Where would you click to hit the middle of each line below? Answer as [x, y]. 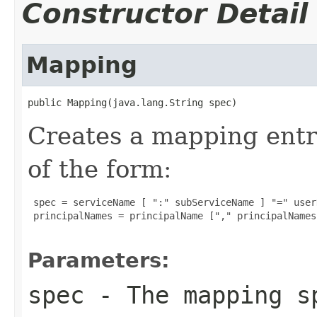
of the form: [99, 169]
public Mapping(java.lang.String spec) [132, 102]
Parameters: [99, 260]
